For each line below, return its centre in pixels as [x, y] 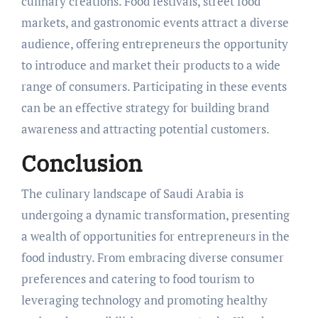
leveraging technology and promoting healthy [144, 300]
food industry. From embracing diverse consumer [152, 257]
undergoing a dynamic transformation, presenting [155, 214]
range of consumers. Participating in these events [154, 86]
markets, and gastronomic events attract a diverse [155, 22]
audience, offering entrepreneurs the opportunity [154, 44]
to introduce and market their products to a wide [150, 65]
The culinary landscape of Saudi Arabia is [132, 193]
